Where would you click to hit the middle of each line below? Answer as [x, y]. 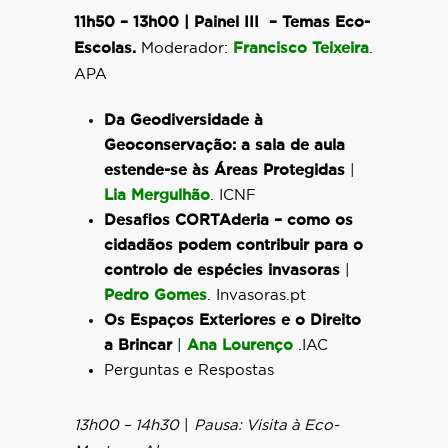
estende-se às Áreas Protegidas [224, 170]
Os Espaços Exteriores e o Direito [232, 320]
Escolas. [107, 48]
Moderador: [187, 48]
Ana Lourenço [240, 345]
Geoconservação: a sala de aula [224, 145]
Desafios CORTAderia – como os [228, 220]
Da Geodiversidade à [183, 120]
